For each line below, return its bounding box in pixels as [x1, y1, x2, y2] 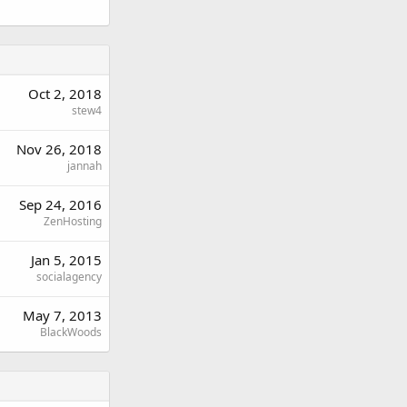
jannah [67, 158, 102, 174]
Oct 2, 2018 [28, 84, 102, 103]
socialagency [36, 269, 102, 284]
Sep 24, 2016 [19, 195, 102, 213]
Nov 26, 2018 [16, 140, 102, 158]
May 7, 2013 [23, 306, 102, 324]
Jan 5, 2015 [31, 251, 102, 269]
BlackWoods [40, 324, 102, 340]
